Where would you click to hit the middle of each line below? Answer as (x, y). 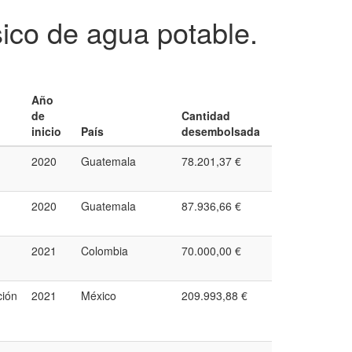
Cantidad (206, 115)
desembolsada (221, 131)
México (99, 295)
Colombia (104, 251)
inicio (46, 131)
